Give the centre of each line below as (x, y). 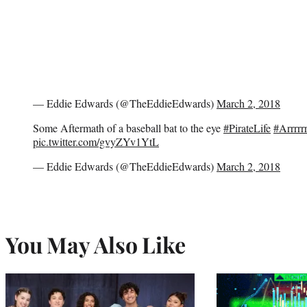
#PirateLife (247, 127)
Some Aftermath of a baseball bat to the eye (128, 127)
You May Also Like (96, 244)
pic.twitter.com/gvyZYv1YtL (96, 141)
